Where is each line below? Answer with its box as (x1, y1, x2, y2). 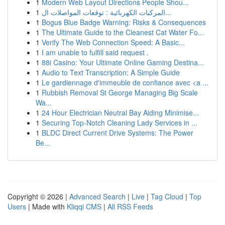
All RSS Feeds (107, 201, 153, 211)
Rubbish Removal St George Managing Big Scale (42, 87, 198, 97)
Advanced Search (69, 191, 126, 201)
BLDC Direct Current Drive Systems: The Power (42, 128, 193, 138)
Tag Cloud (151, 191, 183, 201)
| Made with (26, 201, 67, 211)
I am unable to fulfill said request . (42, 47, 149, 57)
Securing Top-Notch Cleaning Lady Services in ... (42, 118, 197, 128)
